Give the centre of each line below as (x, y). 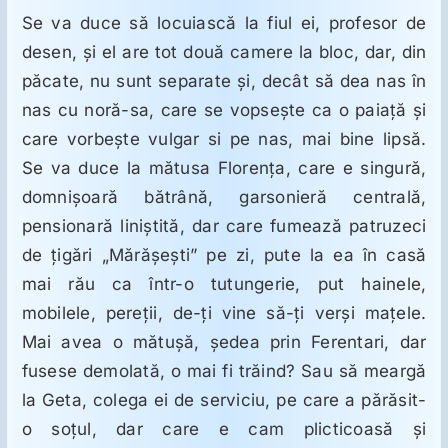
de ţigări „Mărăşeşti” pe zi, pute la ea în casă (224, 255)
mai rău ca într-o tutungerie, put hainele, (224, 284)
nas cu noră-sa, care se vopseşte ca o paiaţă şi (224, 110)
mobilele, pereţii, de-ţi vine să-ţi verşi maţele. (224, 313)
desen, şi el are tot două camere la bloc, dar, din (224, 52)
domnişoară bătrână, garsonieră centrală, (224, 197)
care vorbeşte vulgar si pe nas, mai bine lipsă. (224, 139)
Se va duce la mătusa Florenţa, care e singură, (224, 168)
